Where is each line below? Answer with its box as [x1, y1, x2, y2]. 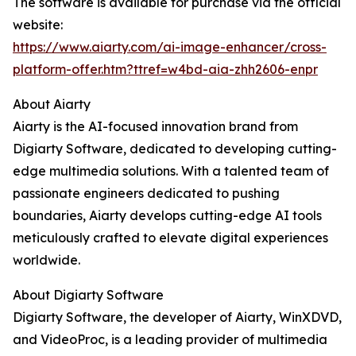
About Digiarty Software [13, 287, 164, 304]
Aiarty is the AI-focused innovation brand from [13, 118, 298, 135]
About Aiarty [13, 96, 91, 113]
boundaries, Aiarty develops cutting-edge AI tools [13, 207, 322, 224]
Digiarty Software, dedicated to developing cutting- [13, 141, 337, 157]
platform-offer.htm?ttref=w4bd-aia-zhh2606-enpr [13, 61, 318, 78]
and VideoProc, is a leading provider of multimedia [13, 331, 327, 348]
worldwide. [13, 252, 80, 269]
